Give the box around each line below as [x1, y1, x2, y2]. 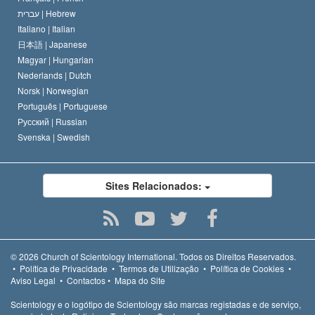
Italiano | [18, 22, 52, 35]
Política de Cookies [210, 262, 284, 275]
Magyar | [18, 53, 53, 66]
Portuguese [63, 100, 108, 112]
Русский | [18, 115, 56, 128]
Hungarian [53, 53, 94, 66]
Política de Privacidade [20, 262, 108, 275]
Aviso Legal [11, 274, 56, 287]
